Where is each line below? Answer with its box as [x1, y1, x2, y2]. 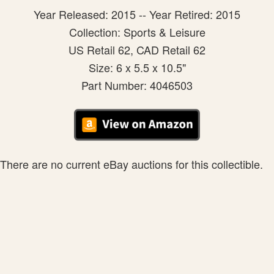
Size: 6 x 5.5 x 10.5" [88, 59, 186, 76]
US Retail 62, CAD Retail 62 [68, 42, 206, 58]
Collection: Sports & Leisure [68, 24, 206, 40]
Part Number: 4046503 [81, 77, 193, 94]
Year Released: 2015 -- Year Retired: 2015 [34, 6, 240, 23]
